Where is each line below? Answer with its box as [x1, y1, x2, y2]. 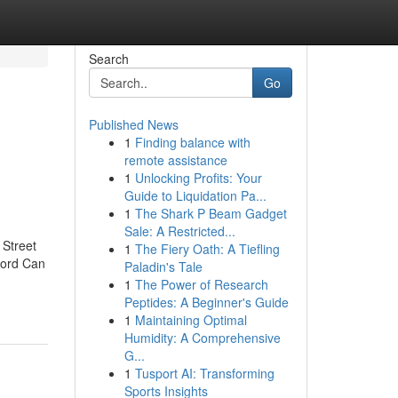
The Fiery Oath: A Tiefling [134, 240, 280, 258]
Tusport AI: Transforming [134, 364, 275, 382]
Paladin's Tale [123, 258, 203, 275]
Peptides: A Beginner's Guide [123, 293, 289, 311]
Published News [88, 115, 179, 133]
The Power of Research [134, 275, 268, 293]
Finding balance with [134, 133, 251, 151]
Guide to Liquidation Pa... [123, 187, 267, 204]
